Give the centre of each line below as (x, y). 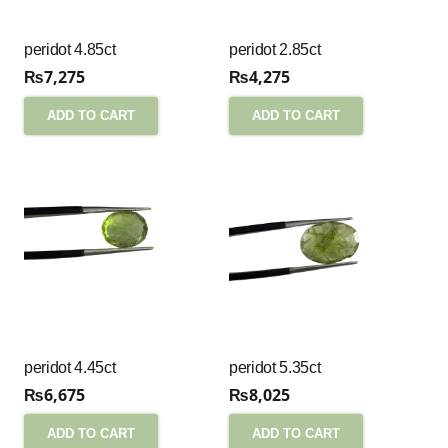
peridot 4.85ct (70, 50)
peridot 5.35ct (275, 367)
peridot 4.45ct (70, 367)
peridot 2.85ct (275, 50)
